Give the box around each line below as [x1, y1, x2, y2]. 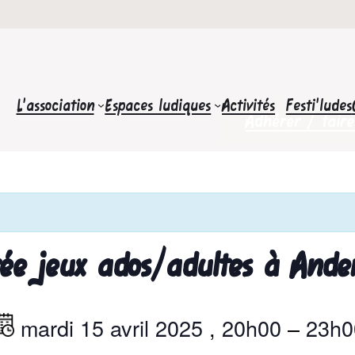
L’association [16, 94, 94, 116]
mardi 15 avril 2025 [13, 312, 209, 343]
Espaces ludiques [105, 94, 212, 116]
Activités [222, 94, 276, 116]
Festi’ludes [285, 94, 352, 116]
